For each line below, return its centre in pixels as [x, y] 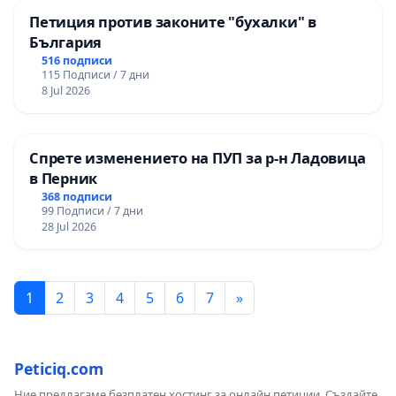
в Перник [64, 179]
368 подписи [76, 196]
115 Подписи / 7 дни [95, 75]
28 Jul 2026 [69, 226]
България [66, 42]
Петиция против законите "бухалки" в [173, 22]
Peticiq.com [59, 368]
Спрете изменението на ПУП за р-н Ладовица [198, 158]
